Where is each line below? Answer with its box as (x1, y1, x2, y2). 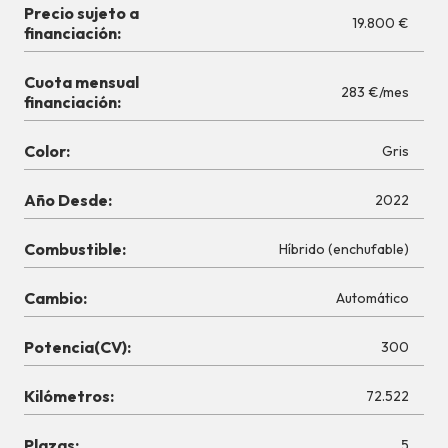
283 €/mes (368, 83, 409, 102)
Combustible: (24, 239, 126, 260)
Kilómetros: (24, 386, 114, 407)
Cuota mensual (24, 72, 139, 93)
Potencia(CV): (24, 337, 131, 358)
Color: (24, 141, 70, 162)
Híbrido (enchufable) (279, 240, 409, 259)
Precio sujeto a (24, 3, 139, 24)
